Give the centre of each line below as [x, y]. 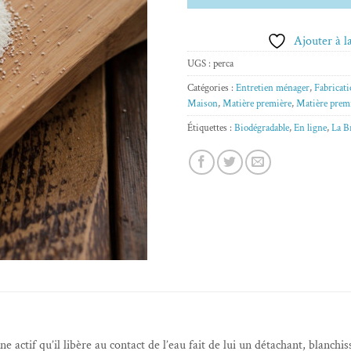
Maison [203, 103]
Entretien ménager [273, 87]
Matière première [257, 103]
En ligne [310, 127]
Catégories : [212, 87]
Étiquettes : [211, 127]
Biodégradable [262, 127]
